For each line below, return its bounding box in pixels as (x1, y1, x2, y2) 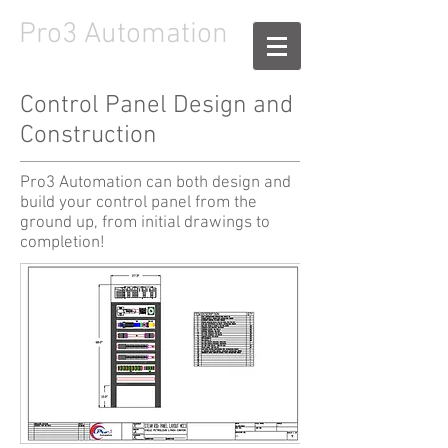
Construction (20, 121, 157, 151)
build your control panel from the (20, 193, 257, 213)
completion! (20, 233, 105, 253)
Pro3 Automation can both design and (20, 173, 291, 193)
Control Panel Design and (20, 91, 293, 121)
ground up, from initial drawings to (20, 213, 270, 233)
